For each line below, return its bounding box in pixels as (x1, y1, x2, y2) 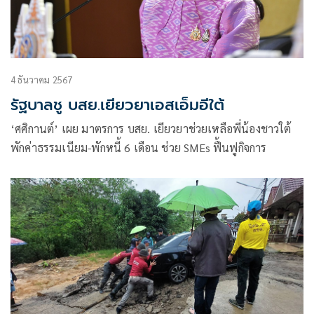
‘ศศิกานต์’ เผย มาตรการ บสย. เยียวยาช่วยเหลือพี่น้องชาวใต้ (11, 121, 292, 137)
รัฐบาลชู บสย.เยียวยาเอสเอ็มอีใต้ (11, 93, 224, 117)
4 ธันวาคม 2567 (11, 74, 73, 86)
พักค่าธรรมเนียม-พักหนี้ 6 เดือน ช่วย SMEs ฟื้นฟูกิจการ (11, 140, 267, 156)
